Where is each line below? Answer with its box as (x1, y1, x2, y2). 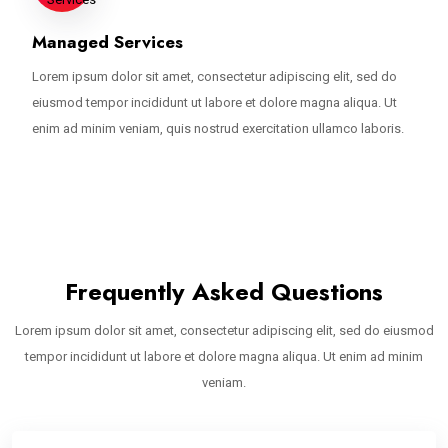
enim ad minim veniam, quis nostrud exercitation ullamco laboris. (32, 121, 404, 137)
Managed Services (32, 30, 183, 55)
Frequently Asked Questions (65, 274, 383, 310)
